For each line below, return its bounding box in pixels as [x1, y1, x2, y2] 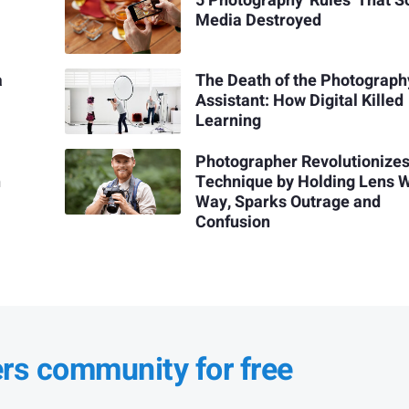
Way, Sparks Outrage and [195, 189, 382, 215]
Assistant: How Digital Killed [195, 89, 404, 114]
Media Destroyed [195, 8, 322, 34]
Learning [195, 109, 262, 134]
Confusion [195, 209, 271, 235]
